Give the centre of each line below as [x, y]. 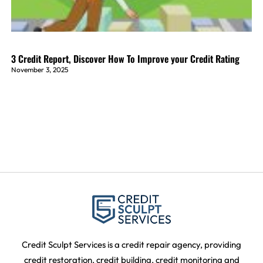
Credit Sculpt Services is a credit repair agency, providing [131, 245]
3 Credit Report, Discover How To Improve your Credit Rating [125, 59]
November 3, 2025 [39, 70]
